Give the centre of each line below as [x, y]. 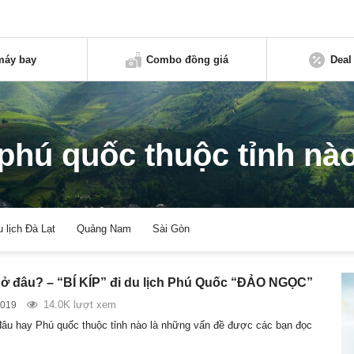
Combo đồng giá [188, 59]
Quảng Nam [104, 229]
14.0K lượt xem [79, 304]
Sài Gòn [171, 229]
